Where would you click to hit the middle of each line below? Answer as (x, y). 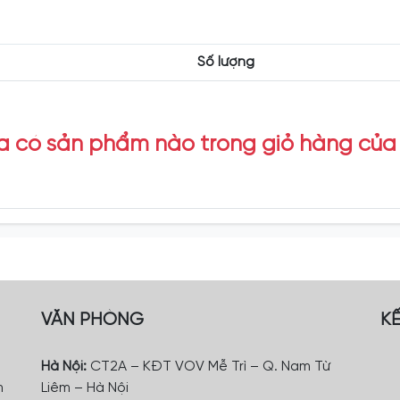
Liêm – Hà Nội (85, 388)
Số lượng (225, 62)
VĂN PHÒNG (92, 321)
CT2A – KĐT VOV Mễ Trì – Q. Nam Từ (208, 367)
